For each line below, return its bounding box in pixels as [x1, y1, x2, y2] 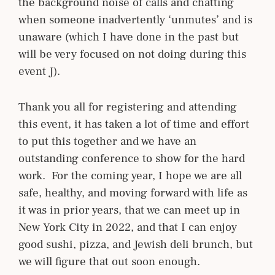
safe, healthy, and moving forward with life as [18, 185, 247, 200]
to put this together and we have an [18, 133, 196, 149]
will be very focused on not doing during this [18, 46, 246, 61]
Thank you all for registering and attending [18, 99, 237, 114]
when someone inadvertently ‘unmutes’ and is [18, 12, 252, 27]
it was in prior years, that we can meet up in [18, 202, 240, 217]
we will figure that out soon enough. [18, 254, 200, 269]
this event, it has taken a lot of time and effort [18, 116, 249, 131]
